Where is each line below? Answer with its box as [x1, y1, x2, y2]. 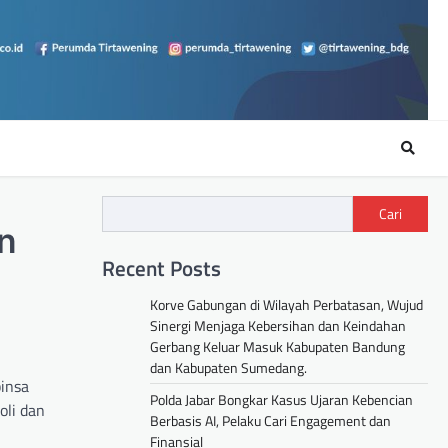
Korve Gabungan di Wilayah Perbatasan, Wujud [150, 294, 423, 316]
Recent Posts [102, 252, 221, 285]
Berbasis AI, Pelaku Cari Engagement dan [150, 410, 391, 432]
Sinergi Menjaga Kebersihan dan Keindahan [150, 315, 406, 337]
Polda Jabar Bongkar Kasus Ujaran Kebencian [150, 389, 413, 411]
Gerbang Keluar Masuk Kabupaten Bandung [150, 336, 405, 358]
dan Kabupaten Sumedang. [150, 357, 307, 379]
